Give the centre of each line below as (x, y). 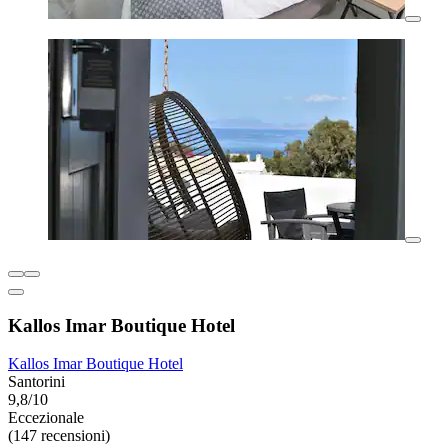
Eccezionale (46, 418)
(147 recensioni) (59, 436)
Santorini (36, 382)
